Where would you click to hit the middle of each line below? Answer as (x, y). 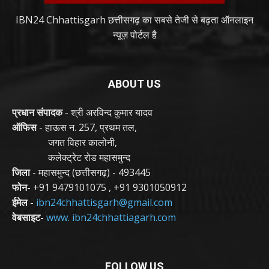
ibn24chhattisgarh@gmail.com (104, 203)
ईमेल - (24, 203)
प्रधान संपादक (38, 113)
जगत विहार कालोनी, (65, 143)
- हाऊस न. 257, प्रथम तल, (88, 128)
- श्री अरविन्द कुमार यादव (109, 113)
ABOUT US (134, 84)
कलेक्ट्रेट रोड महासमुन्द (71, 158)
